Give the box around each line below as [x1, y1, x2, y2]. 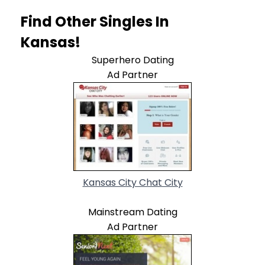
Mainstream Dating [88, 205, 177, 219]
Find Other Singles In [21, 11, 169, 31]
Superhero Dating [91, 53, 174, 67]
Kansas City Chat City [82, 175, 183, 189]
